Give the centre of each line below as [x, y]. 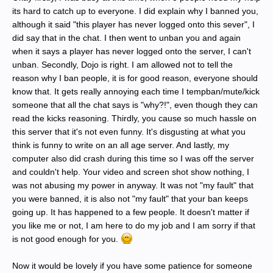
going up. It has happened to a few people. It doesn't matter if [131, 212]
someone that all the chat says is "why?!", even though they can [135, 105]
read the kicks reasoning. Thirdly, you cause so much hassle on [134, 118]
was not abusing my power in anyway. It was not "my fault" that [133, 185]
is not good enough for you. [66, 239]
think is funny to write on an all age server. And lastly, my [121, 145]
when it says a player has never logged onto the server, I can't [132, 51]
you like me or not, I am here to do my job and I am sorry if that [134, 225]
